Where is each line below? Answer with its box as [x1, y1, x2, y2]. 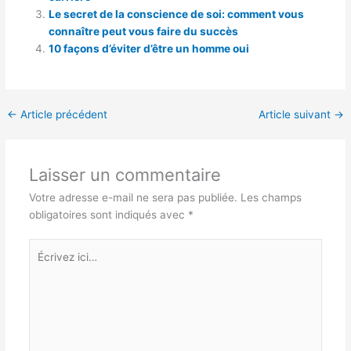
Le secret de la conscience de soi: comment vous [49, 8, 305, 21]
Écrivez [27, 241, 65, 254]
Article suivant [258, 107, 334, 121]
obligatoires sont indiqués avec [28, 208, 188, 221]
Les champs [240, 190, 302, 204]
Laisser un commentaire [28, 164, 221, 185]
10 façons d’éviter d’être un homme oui [49, 42, 250, 56]
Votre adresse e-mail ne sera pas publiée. [28, 190, 237, 204]
